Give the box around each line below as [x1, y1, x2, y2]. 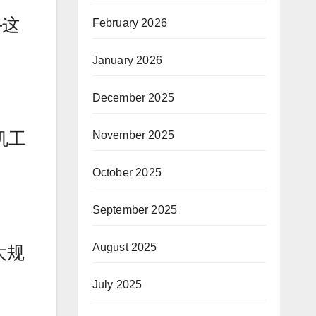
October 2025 [92, 166, 162, 179]
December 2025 [92, 92, 175, 104]
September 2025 [92, 204, 178, 217]
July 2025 [92, 279, 142, 291]
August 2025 [92, 241, 157, 254]
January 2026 [92, 54, 162, 67]
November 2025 [92, 129, 175, 142]
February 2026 [92, 17, 168, 30]
